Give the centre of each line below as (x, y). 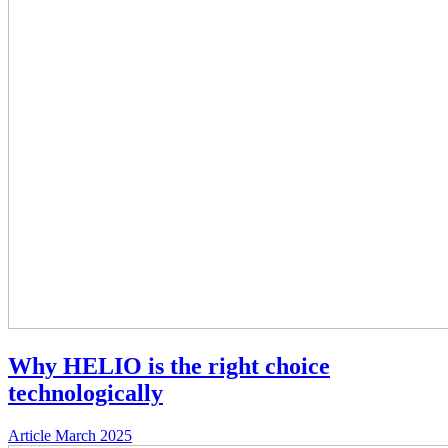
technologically (85, 392)
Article (29, 435)
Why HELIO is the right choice (169, 365)
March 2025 (93, 435)
